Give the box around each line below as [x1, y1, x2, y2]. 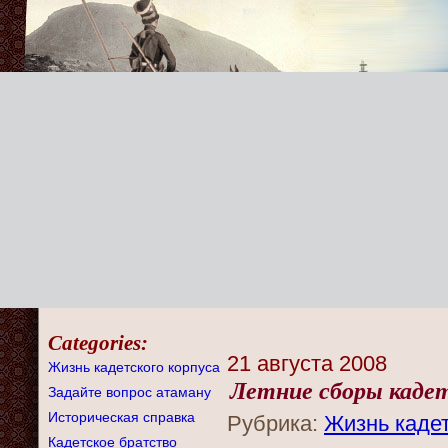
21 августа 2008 [227, 351, 387, 376]
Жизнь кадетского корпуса [48, 359, 220, 375]
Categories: [48, 331, 148, 354]
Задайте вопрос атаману [48, 384, 211, 400]
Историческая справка [48, 409, 195, 425]
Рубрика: [227, 411, 324, 436]
